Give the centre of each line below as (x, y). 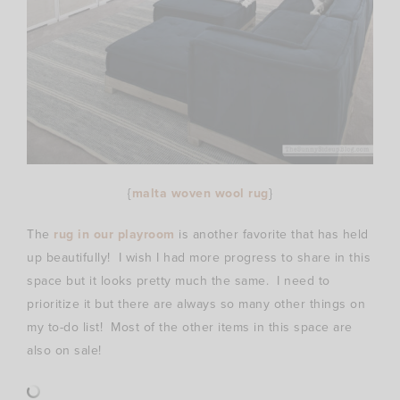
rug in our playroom (114, 234)
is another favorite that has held (271, 234)
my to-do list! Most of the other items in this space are (190, 327)
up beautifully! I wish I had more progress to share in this (199, 257)
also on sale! (64, 350)
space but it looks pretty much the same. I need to (179, 280)
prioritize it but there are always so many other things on (196, 304)
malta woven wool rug (200, 193)
